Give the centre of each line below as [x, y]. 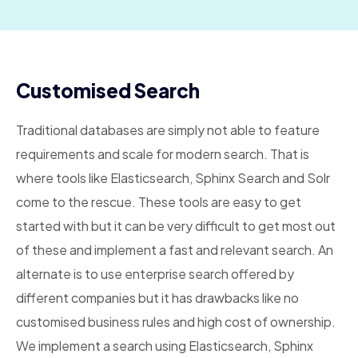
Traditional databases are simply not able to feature [168, 130]
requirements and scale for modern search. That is [163, 154]
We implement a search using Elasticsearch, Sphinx [165, 346]
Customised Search [108, 90]
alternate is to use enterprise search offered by [155, 274]
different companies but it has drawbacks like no [157, 298]
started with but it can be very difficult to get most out [176, 226]
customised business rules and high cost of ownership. [176, 322]
